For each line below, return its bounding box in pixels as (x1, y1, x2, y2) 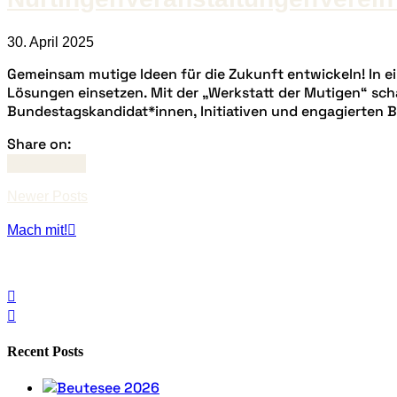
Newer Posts (7, 188, 88, 204)
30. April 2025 (7, 34, 94, 50)
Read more (7, 155, 77, 171)
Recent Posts (7, 343, 83, 359)
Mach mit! (7, 222, 67, 237)
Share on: (7, 134, 71, 153)
